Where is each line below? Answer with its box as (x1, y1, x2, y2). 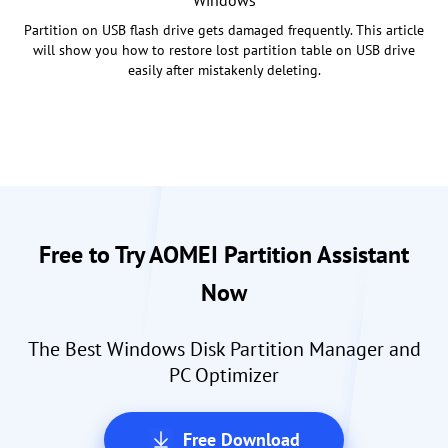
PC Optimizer (169, 362, 279, 389)
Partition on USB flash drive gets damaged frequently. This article (24, 21, 424, 40)
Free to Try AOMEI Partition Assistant (39, 239, 409, 271)
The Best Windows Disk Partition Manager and (27, 336, 421, 363)
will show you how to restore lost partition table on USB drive (33, 41, 415, 60)
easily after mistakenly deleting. (127, 61, 321, 80)
